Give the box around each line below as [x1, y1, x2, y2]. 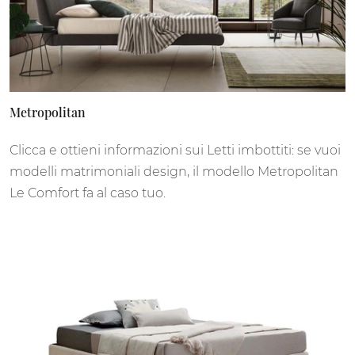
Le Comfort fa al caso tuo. [10, 185, 166, 200]
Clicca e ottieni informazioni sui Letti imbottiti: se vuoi [10, 142, 341, 158]
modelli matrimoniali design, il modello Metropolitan [10, 163, 338, 179]
